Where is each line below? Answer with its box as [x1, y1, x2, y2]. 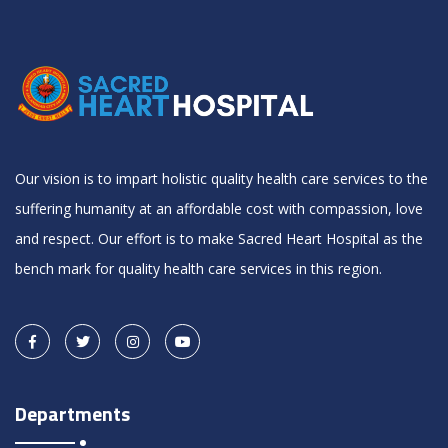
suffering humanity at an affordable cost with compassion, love [15, 199, 423, 218]
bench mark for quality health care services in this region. [15, 259, 382, 278]
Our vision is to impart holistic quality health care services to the [15, 169, 428, 188]
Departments [15, 398, 130, 429]
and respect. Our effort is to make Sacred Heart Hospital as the [15, 229, 423, 248]
